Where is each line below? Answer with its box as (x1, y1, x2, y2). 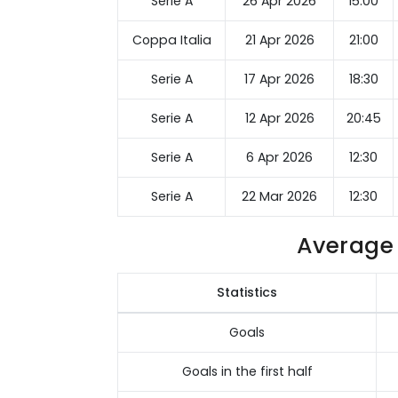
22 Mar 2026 (242, 187, 317, 206)
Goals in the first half (181, 362, 313, 381)
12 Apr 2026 (244, 109, 314, 128)
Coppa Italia (131, 31, 211, 50)
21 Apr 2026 (244, 31, 314, 50)
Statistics (217, 283, 277, 302)
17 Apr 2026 (244, 70, 314, 89)
